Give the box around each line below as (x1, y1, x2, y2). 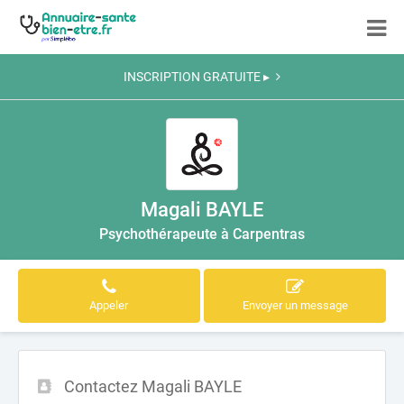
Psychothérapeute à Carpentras (99, 225, 305, 243)
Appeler (89, 298, 129, 312)
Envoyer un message (242, 298, 348, 312)
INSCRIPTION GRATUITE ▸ (124, 69, 270, 84)
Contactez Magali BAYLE (64, 377, 242, 396)
